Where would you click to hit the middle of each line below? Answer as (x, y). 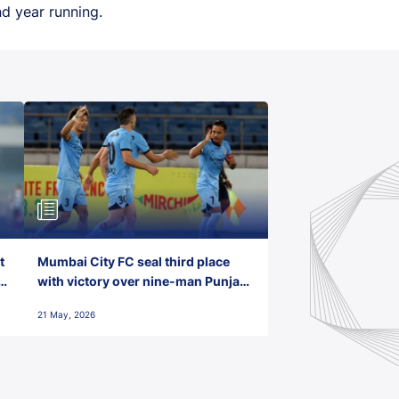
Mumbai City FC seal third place (134, 261)
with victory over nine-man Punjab (143, 281)
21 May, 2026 (67, 314)
